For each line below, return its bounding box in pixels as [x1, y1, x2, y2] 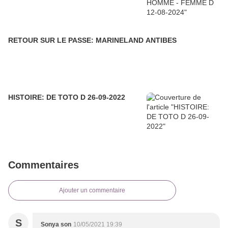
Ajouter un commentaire [59, 187, 125, 194]
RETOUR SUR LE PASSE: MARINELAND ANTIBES [146, 36, 177, 45]
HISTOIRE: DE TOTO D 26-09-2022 [88, 93, 125, 102]
